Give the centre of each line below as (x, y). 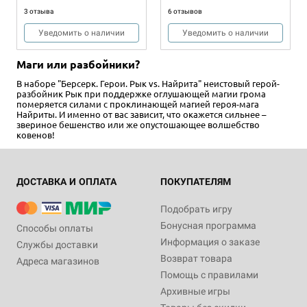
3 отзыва (39, 12)
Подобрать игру (196, 209)
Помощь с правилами (209, 275)
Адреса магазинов (58, 261)
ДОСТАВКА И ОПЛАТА (66, 182)
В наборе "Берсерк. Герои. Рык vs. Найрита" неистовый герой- (148, 84)
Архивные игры (195, 292)
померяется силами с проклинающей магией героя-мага (138, 104)
